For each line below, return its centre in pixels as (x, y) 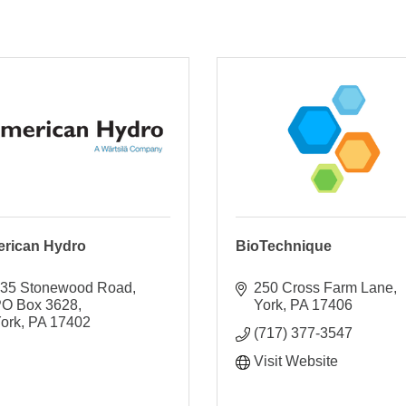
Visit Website (295, 361)
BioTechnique (283, 246)
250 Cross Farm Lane (323, 287)
